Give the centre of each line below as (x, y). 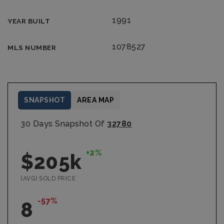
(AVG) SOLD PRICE (48, 178)
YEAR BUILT (29, 21)
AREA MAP (95, 100)
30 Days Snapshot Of (64, 124)
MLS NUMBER (32, 47)
